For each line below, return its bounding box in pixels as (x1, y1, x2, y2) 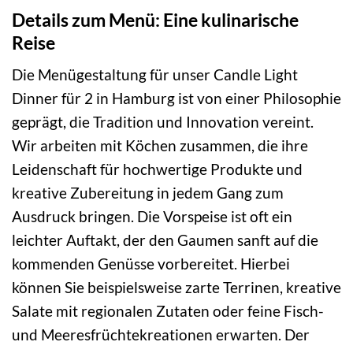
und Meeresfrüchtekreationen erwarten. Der (12, 325, 310, 344)
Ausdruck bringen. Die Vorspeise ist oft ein (12, 207, 292, 226)
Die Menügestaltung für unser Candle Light (12, 65, 298, 84)
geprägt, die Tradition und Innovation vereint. (12, 113, 314, 132)
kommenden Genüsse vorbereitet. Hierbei (12, 255, 290, 273)
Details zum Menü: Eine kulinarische (12, 8, 299, 31)
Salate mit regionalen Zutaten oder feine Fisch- (12, 302, 324, 321)
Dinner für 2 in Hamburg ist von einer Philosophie (12, 89, 341, 108)
